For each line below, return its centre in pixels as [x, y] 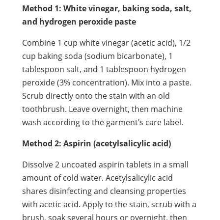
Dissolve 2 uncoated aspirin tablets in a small [105, 164]
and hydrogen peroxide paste [79, 21]
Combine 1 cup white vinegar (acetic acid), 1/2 [106, 42]
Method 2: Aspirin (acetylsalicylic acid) [96, 143]
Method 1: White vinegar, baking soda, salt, [107, 8]
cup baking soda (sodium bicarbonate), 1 [97, 56]
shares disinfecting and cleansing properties [104, 191]
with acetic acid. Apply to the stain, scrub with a [109, 204]
